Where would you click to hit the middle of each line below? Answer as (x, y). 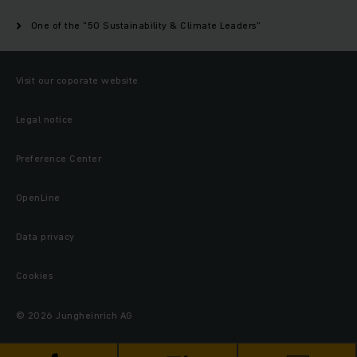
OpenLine (38, 197)
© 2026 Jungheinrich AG (75, 315)
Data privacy (45, 236)
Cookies (35, 275)
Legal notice (45, 119)
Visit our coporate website (77, 80)
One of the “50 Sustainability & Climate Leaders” (146, 25)
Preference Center (59, 158)
